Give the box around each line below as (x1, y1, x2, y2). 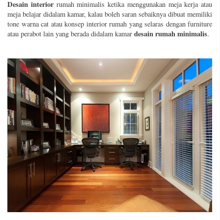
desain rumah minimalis (134, 28, 207, 39)
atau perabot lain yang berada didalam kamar (7, 29, 134, 39)
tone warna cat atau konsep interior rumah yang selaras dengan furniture (7, 19, 212, 29)
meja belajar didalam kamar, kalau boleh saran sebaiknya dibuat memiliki (7, 9, 212, 19)
